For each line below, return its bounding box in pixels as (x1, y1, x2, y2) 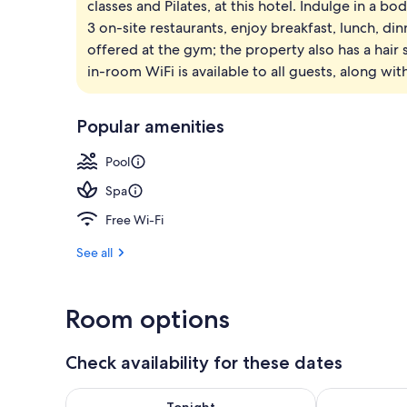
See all (76, 243, 113, 261)
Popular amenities (76, 114, 224, 137)
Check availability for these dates (65, 351, 342, 373)
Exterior (336, 11, 379, 27)
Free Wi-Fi (105, 211, 164, 228)
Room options (65, 303, 230, 334)
